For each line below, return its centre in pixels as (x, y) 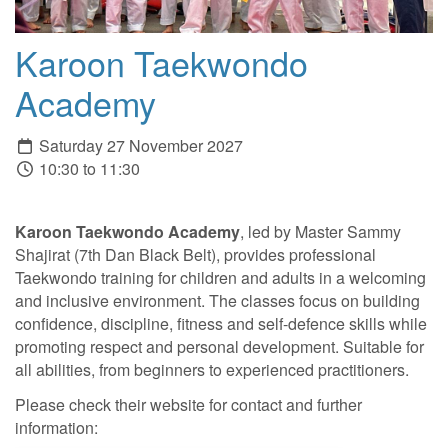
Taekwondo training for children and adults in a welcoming (220, 278)
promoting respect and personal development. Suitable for (219, 347)
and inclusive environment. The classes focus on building (217, 301)
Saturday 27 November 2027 (139, 146)
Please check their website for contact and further (188, 404)
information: (58, 427)
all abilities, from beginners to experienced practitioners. (212, 370)
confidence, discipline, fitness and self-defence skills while (221, 324)
